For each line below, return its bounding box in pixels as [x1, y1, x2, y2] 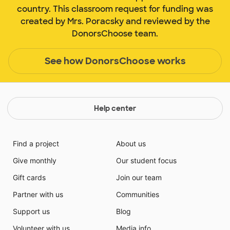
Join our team [116, 173, 162, 182]
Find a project [12, 139, 59, 148]
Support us [12, 207, 50, 216]
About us [116, 139, 146, 148]
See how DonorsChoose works [44, 54, 186, 67]
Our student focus [116, 156, 177, 165]
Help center [94, 104, 136, 113]
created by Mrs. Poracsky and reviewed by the [20, 16, 210, 27]
